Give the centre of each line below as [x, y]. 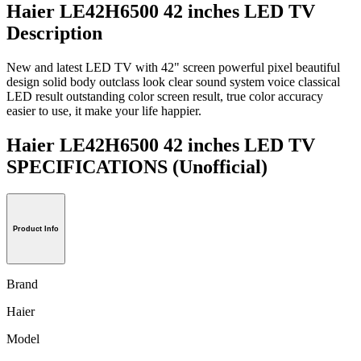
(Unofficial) [220, 166]
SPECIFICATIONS [89, 166]
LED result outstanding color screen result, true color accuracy [165, 96]
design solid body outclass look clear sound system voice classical [173, 81]
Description [54, 33]
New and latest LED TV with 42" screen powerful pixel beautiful [173, 67]
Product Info [36, 229]
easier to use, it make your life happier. [104, 110]
